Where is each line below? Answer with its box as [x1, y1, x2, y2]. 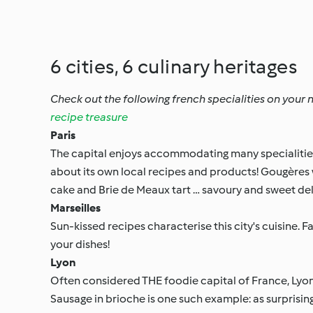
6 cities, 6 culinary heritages [50, 54, 298, 78]
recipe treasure [50, 110, 128, 124]
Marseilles [50, 201, 101, 214]
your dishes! [50, 237, 110, 251]
